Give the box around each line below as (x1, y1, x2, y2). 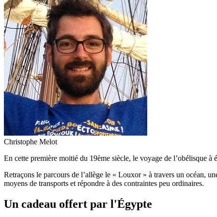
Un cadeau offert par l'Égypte (4, 197, 152, 210)
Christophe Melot (4, 137, 57, 146)
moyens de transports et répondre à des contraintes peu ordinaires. (4, 179, 204, 187)
